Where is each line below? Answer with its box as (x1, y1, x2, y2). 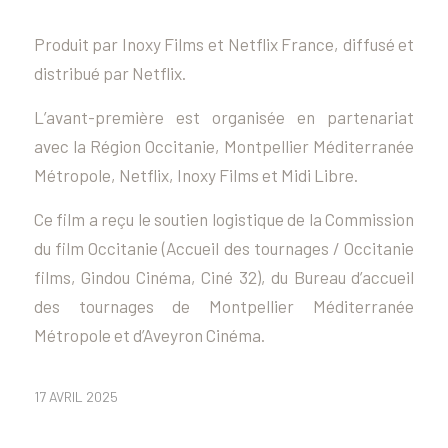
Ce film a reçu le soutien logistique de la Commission (33, 208, 415, 229)
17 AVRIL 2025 (33, 388, 118, 406)
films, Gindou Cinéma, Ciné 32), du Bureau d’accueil (33, 266, 415, 287)
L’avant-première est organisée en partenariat (33, 106, 415, 127)
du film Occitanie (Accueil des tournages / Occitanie (33, 237, 415, 258)
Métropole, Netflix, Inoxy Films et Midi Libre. (33, 164, 358, 185)
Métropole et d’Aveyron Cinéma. (33, 324, 265, 345)
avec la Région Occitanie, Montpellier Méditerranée (33, 135, 415, 156)
